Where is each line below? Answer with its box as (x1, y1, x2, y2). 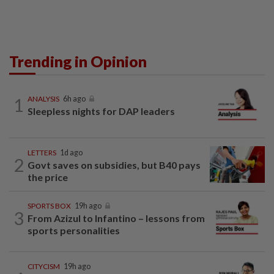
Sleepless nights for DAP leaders (28, 105, 175, 117)
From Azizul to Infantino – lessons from (28, 212, 205, 224)
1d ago (60, 148, 83, 158)
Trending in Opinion (9, 52, 147, 70)
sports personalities (28, 224, 120, 237)
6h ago (63, 94, 86, 104)
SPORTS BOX (28, 201, 71, 211)
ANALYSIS (28, 94, 59, 104)
